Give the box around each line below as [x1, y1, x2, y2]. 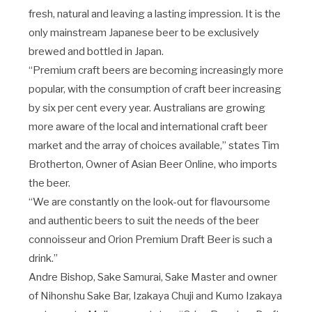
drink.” [28, 252, 58, 265]
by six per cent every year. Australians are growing [28, 102, 265, 114]
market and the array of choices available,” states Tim [28, 139, 279, 152]
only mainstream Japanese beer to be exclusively [28, 26, 259, 39]
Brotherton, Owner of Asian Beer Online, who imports [28, 158, 277, 171]
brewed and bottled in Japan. [28, 45, 164, 58]
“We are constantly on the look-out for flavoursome [28, 196, 270, 208]
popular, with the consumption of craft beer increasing [28, 83, 281, 95]
